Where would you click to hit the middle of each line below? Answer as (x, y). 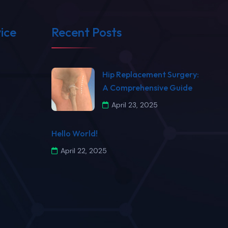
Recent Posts (87, 32)
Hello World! (75, 133)
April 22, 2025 (84, 150)
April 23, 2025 (135, 105)
